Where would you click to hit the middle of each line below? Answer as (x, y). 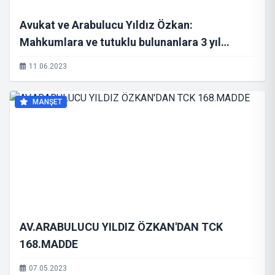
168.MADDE (49, 244)
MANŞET (46, 102)
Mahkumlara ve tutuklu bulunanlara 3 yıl (120, 42)
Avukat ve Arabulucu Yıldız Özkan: (106, 25)
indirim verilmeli (61, 59)
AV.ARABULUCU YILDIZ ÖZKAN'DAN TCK (121, 227)
